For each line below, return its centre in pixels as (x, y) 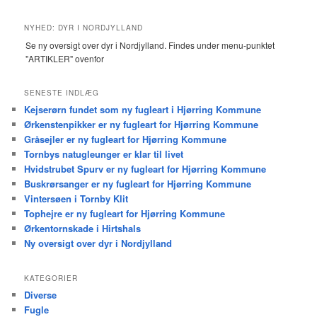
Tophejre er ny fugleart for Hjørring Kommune (125, 213)
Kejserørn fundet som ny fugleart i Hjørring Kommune (143, 109)
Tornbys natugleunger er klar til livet (104, 154)
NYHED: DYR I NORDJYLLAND (84, 27)
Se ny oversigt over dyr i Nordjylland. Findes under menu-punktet (150, 45)
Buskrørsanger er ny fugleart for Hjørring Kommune (138, 183)
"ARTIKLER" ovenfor (65, 58)
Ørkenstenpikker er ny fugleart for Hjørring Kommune (142, 124)
